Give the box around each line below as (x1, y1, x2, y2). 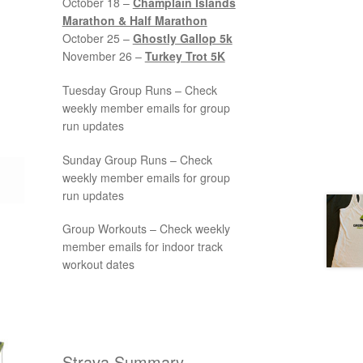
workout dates (62, 256, 135, 273)
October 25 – (62, 29, 133, 46)
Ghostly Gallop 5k (132, 29, 233, 46)
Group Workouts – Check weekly (62, 220, 230, 237)
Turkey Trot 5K (144, 47, 225, 64)
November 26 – (62, 47, 145, 64)
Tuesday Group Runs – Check (62, 81, 217, 98)
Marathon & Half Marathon (62, 11, 207, 28)
